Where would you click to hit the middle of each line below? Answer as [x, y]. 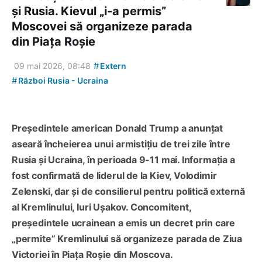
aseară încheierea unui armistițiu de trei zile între [121, 144]
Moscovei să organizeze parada [102, 26]
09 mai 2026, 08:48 [52, 65]
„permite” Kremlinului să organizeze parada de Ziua [127, 238]
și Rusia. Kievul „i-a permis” [89, 11]
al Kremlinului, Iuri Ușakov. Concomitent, [101, 207]
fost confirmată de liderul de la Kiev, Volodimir [114, 175]
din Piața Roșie [54, 41]
